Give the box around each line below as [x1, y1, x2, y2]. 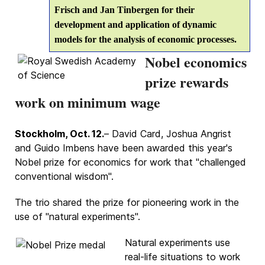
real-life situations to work [125, 251, 240, 263]
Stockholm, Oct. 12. [15, 128, 104, 140]
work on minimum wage [15, 92, 160, 112]
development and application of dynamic [54, 20, 216, 30]
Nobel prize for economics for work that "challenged [15, 156, 246, 168]
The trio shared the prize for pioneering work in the [15, 196, 239, 208]
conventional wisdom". [15, 170, 114, 182]
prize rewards [145, 72, 228, 92]
